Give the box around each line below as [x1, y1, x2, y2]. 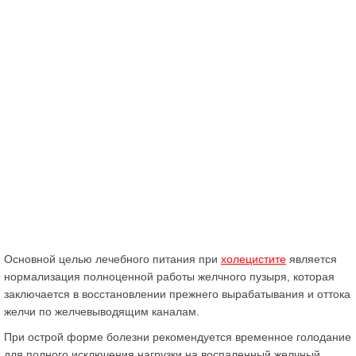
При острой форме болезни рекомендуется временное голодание [4, 330, 351, 343]
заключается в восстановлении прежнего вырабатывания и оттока [4, 287, 350, 300]
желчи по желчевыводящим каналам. [4, 304, 199, 318]
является [286, 252, 337, 265]
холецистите [221, 252, 286, 265]
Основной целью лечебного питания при [4, 252, 221, 265]
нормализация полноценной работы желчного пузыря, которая [4, 269, 335, 283]
